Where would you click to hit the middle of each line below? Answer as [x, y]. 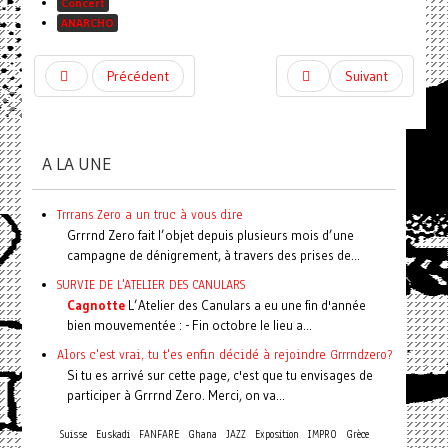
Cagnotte [95, 305]
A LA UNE [76, 164]
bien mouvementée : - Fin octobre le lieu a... [189, 325]
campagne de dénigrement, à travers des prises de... [213, 255]
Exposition [276, 434]
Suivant [367, 76]
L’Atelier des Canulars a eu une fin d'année [245, 305]
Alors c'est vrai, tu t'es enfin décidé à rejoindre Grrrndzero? [224, 354]
